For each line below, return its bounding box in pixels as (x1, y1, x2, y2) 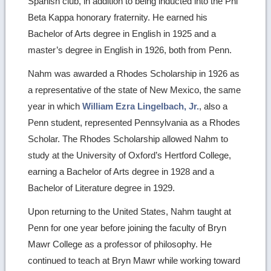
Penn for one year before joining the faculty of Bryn (28, 222, 227, 233)
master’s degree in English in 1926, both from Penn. (28, 44, 232, 55)
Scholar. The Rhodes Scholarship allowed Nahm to (28, 133, 229, 144)
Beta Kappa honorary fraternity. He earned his (28, 11, 208, 22)
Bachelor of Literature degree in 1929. (28, 182, 175, 193)
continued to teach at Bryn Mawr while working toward (28, 255, 241, 266)
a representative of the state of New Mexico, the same (28, 84, 241, 95)
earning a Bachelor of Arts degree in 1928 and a (28, 166, 215, 177)
